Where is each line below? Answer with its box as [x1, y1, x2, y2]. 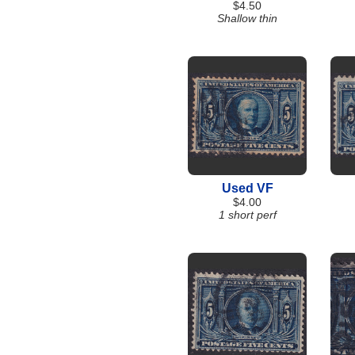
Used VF [221, 181, 273, 195]
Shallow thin [217, 12, 277, 25]
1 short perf [218, 208, 277, 221]
